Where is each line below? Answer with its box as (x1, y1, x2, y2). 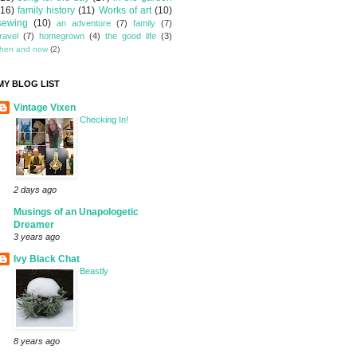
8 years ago (14, 336, 60, 347)
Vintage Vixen (14, 102, 76, 114)
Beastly (80, 266, 108, 277)
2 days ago (14, 185, 57, 195)
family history (18, 5, 76, 17)
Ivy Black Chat (14, 253, 80, 265)
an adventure (57, 18, 111, 29)
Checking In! (80, 115, 128, 125)
